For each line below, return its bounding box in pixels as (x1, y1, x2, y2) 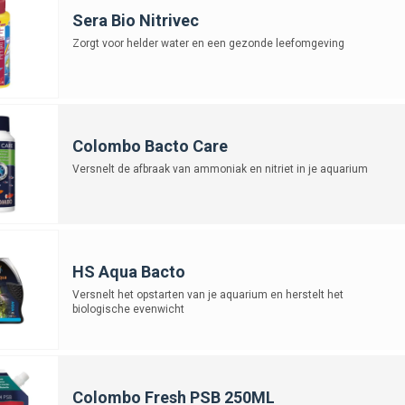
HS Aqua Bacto (71, 261, 185, 281)
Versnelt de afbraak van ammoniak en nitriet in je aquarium (71, 162, 368, 175)
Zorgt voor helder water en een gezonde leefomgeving (71, 36, 344, 50)
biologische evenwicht (71, 302, 184, 316)
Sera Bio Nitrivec (71, 10, 199, 30)
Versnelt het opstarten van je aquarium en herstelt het (71, 287, 344, 301)
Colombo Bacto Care (71, 136, 228, 155)
